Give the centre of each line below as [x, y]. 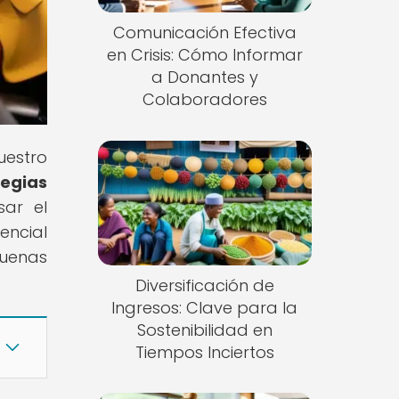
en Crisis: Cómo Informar [204, 55]
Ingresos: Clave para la [205, 307]
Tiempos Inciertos [204, 352]
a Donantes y [204, 77]
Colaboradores [204, 100]
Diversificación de [204, 285]
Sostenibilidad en [204, 330]
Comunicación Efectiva [204, 33]
